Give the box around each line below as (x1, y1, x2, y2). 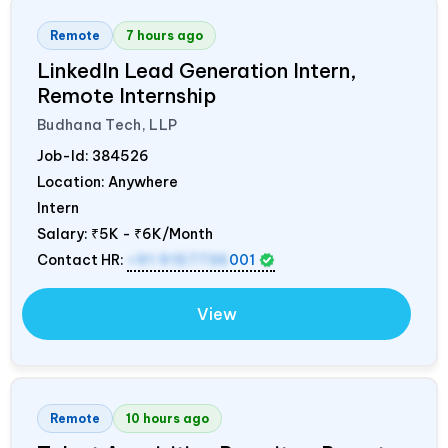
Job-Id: (37, 146, 92, 165)
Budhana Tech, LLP (37, 115, 178, 134)
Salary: (37, 224, 91, 243)
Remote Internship (37, 82, 216, 108)
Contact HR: (37, 250, 127, 269)
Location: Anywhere (37, 172, 178, 191)
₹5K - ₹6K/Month (91, 224, 213, 243)
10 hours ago (126, 410, 209, 426)
